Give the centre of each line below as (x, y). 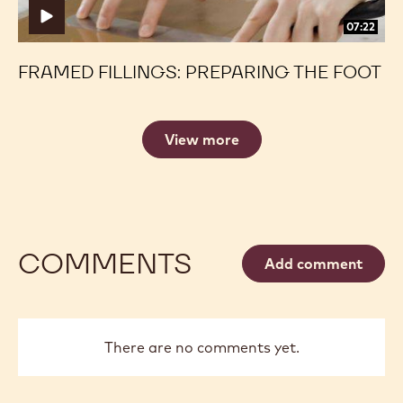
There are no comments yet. (201, 347)
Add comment (313, 263)
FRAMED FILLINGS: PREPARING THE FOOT (200, 72)
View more (201, 139)
